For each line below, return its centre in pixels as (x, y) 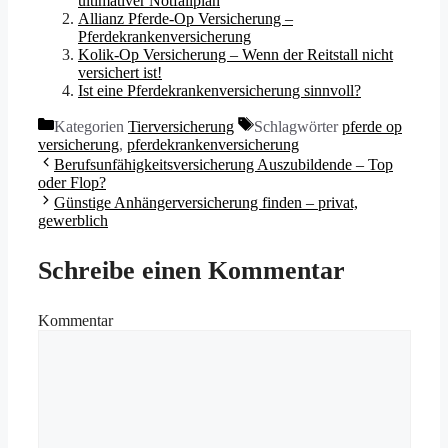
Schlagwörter (298, 127)
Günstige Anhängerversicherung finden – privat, (206, 203)
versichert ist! (120, 73)
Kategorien (91, 127)
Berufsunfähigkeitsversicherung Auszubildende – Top (223, 165)
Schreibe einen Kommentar (191, 270)
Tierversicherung (181, 127)
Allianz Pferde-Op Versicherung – (185, 19)
